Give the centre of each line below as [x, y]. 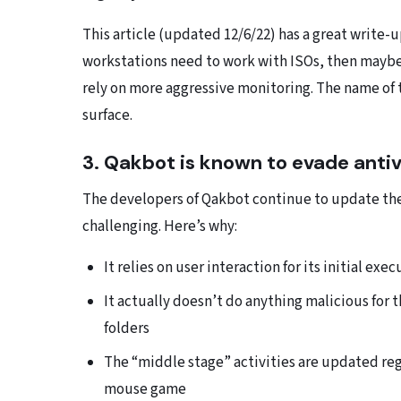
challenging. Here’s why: [160, 226]
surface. [107, 115]
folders [127, 328]
